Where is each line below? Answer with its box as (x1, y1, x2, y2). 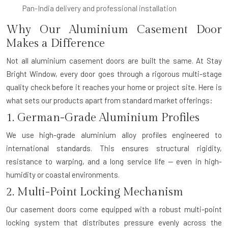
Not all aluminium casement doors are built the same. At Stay (6, 55, 222, 65)
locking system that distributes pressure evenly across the (6, 217, 222, 227)
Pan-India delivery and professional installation (22, 3, 177, 13)
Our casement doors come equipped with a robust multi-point (6, 204, 222, 214)
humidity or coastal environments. (6, 169, 120, 179)
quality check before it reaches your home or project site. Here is (6, 82, 222, 92)
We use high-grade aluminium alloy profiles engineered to (6, 130, 222, 139)
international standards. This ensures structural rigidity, (6, 143, 222, 153)
